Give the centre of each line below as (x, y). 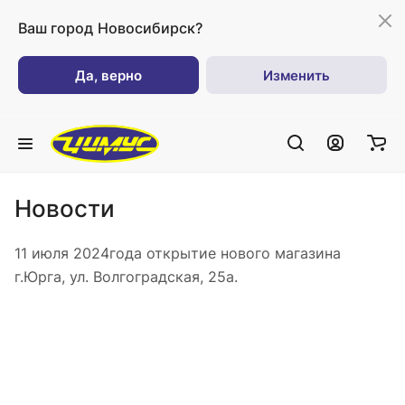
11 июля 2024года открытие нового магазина (178, 253)
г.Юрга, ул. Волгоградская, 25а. (126, 277)
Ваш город (56, 28)
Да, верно (108, 75)
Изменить (297, 75)
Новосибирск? (150, 28)
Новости (65, 208)
